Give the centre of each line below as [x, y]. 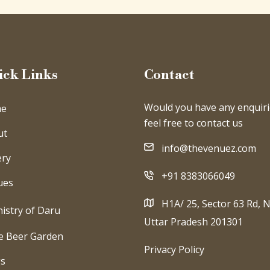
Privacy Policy [174, 250]
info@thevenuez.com [209, 148]
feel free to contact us [193, 123]
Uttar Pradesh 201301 [193, 222]
